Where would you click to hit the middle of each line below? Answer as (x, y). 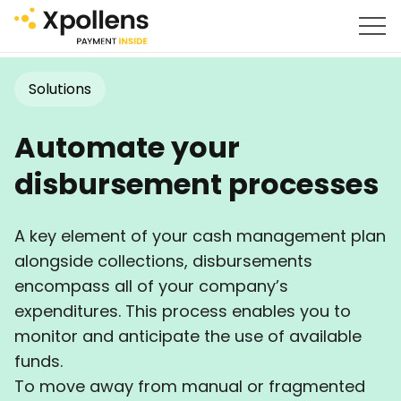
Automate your (127, 147)
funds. (38, 361)
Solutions (60, 89)
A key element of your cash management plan (200, 236)
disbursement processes (196, 184)
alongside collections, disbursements (163, 261)
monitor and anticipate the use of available (188, 336)
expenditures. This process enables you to (183, 311)
